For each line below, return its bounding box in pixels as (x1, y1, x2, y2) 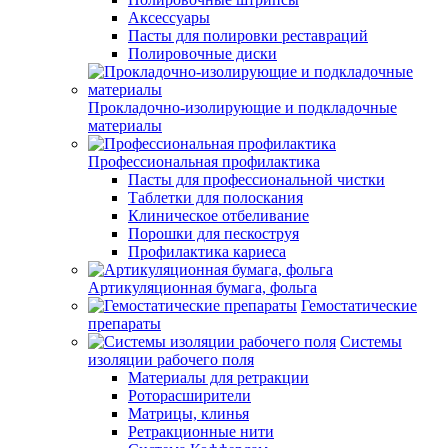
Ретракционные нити (128, 423, 274, 440)
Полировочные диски (128, 45, 277, 62)
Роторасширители (128, 387, 251, 404)
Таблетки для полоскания (128, 189, 303, 206)
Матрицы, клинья (128, 405, 249, 422)
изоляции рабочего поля (88, 351, 254, 368)
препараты (88, 315, 161, 332)
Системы (340, 333, 402, 350)
